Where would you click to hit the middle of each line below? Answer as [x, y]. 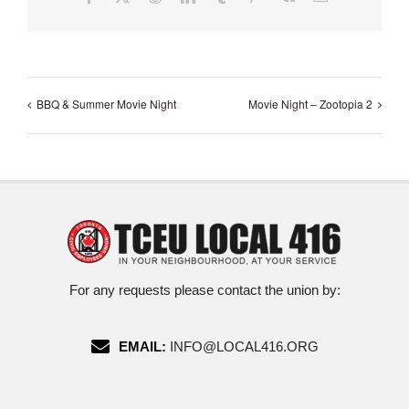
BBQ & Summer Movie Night [106, 104]
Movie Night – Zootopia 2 [310, 104]
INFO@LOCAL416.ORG [244, 347]
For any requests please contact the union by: [204, 290]
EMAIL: [142, 347]
